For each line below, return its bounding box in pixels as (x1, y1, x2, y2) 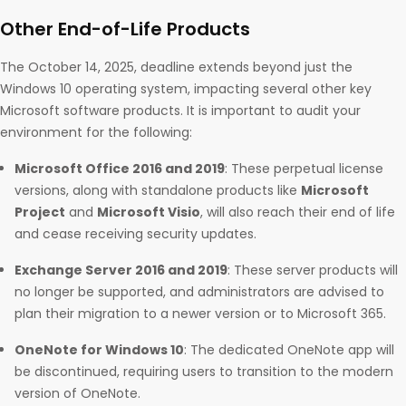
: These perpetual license (225, 159, 383, 179)
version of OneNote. (14, 384, 140, 403)
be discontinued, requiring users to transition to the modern (14, 362, 393, 382)
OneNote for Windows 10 (14, 341, 184, 360)
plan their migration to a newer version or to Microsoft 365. (14, 304, 386, 324)
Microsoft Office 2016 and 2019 (14, 159, 225, 179)
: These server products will (227, 261, 398, 280)
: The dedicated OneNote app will (184, 341, 394, 360)
